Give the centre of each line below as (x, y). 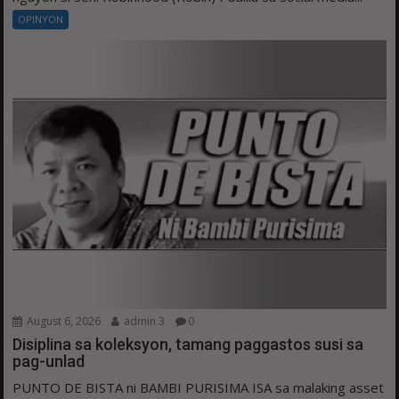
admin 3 (143, 322)
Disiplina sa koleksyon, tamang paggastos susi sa (188, 345)
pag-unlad (49, 362)
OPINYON (41, 20)
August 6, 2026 (63, 322)
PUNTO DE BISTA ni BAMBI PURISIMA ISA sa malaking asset (199, 388)
